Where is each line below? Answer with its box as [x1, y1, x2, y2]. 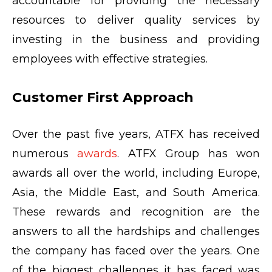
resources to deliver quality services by [12, 13, 260, 27]
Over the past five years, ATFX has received [12, 127, 260, 141]
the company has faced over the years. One [12, 243, 260, 257]
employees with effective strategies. [12, 52, 211, 66]
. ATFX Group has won [117, 146, 260, 160]
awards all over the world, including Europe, [12, 166, 260, 180]
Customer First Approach [12, 89, 197, 106]
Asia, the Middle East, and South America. [12, 185, 260, 199]
